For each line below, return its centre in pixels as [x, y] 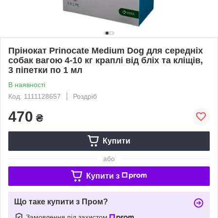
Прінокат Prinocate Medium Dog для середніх [106, 50]
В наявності [27, 84]
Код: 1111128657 [35, 96]
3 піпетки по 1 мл [45, 70]
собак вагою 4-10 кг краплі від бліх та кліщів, [106, 60]
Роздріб [85, 96]
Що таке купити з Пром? [61, 201]
